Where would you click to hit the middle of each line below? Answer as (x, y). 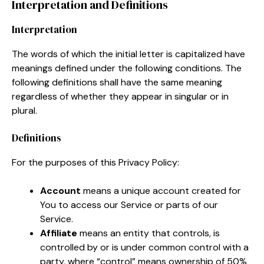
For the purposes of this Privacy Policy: (95, 162)
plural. (24, 110)
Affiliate (59, 233)
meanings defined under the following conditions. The (127, 68)
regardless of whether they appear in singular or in (120, 96)
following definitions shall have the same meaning (117, 82)
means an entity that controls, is (148, 233)
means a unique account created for (161, 190)
